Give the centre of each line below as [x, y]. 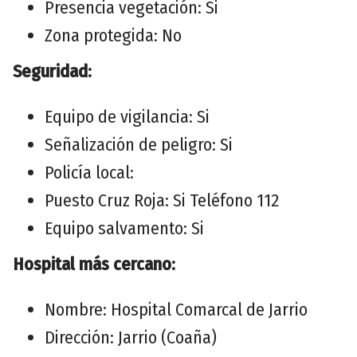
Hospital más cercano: [94, 264]
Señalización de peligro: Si [139, 144]
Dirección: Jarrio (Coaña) [131, 337]
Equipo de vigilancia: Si [127, 116]
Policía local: [89, 172]
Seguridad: [52, 71]
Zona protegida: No [113, 35]
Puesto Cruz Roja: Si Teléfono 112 [162, 200]
